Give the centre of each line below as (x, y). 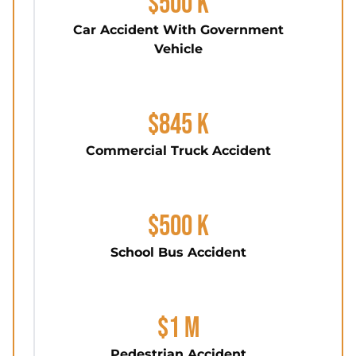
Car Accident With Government (178, 30)
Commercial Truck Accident (178, 151)
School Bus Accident (178, 252)
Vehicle (178, 49)
